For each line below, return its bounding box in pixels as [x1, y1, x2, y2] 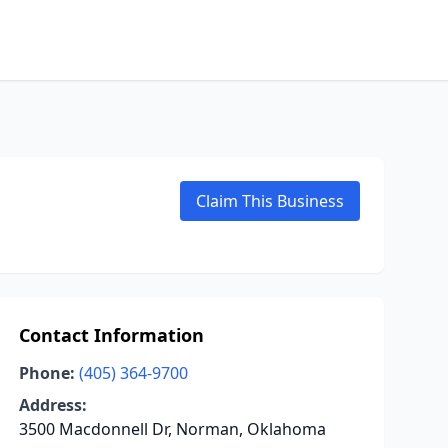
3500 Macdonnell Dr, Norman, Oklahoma [18, 418, 326, 440]
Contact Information [18, 323, 204, 347]
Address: [18, 394, 87, 416]
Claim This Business [196, 190, 344, 212]
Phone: [18, 362, 75, 384]
